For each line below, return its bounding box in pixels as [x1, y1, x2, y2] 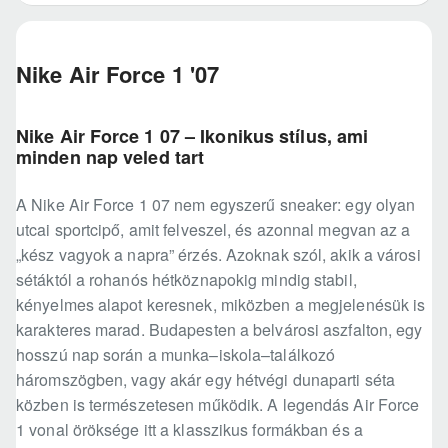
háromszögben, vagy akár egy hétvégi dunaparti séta [16, 368, 396, 392]
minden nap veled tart [16, 144, 205, 171]
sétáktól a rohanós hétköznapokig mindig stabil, [16, 268, 357, 292]
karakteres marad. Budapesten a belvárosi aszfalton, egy [16, 318, 423, 342]
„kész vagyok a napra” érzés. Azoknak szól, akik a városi [16, 243, 421, 267]
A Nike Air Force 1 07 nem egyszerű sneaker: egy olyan [16, 193, 416, 217]
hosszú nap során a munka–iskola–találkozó [16, 343, 336, 367]
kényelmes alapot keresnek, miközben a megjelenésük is [16, 293, 426, 317]
